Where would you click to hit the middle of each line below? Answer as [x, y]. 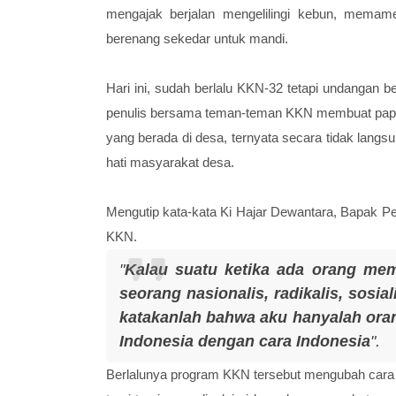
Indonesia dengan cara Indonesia [244, 341]
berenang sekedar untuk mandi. [198, 38]
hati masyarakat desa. [171, 162]
